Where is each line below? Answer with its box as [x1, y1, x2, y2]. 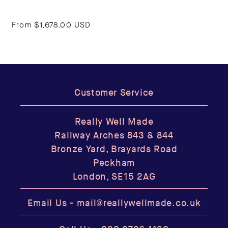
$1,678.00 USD [34, 20, 91, 31]
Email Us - [27, 198, 77, 209]
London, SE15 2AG [72, 172, 156, 183]
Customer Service [74, 88, 154, 99]
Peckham [93, 158, 135, 169]
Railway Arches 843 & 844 [54, 130, 174, 141]
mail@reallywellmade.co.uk [77, 198, 201, 209]
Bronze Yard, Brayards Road [50, 144, 178, 155]
